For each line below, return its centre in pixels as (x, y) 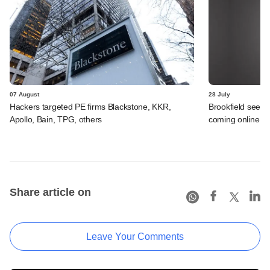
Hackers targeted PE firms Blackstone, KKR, (90, 106)
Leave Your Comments (135, 236)
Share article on (50, 192)
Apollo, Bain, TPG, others (56, 119)
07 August (24, 94)
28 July (219, 94)
